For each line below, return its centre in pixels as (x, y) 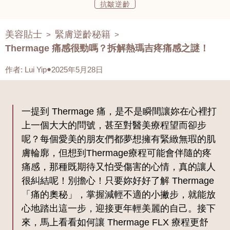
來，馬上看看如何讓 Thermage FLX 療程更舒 (115, 223)
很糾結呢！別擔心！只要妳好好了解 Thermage (118, 181)
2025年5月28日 (77, 70)
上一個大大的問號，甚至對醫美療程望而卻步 (114, 126)
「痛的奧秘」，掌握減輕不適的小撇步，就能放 (119, 195)
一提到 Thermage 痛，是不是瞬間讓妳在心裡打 (119, 112)
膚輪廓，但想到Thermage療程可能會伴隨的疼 (117, 153)
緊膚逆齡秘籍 (83, 35)
